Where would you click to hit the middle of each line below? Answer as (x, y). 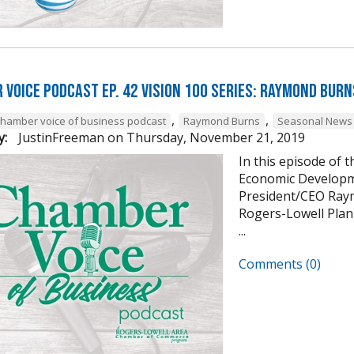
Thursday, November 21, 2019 (216, 137)
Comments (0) (280, 264)
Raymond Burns (222, 121)
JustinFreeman (60, 137)
